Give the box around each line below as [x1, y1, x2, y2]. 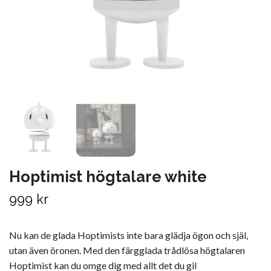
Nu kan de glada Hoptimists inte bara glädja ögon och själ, [9, 229, 248, 241]
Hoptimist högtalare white [9, 167, 207, 186]
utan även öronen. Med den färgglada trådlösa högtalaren [9, 244, 245, 256]
